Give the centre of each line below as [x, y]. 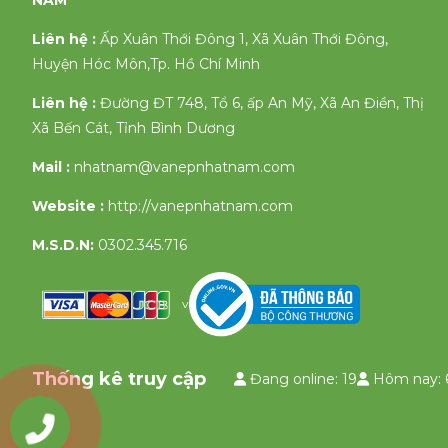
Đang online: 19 [301, 379]
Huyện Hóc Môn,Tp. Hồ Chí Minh [146, 64]
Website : [70, 206]
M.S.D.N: [63, 245]
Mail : [51, 167]
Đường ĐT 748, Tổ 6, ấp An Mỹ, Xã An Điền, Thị [262, 103]
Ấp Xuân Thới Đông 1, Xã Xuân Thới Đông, [244, 39]
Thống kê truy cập [119, 379]
